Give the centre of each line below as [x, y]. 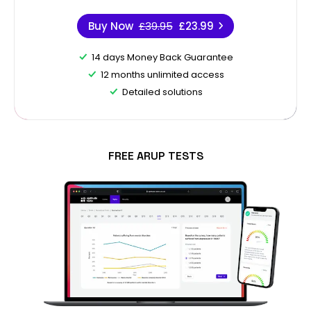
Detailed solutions [162, 92]
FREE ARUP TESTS [155, 155]
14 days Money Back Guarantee [162, 57]
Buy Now [110, 26]
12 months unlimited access [162, 74]
